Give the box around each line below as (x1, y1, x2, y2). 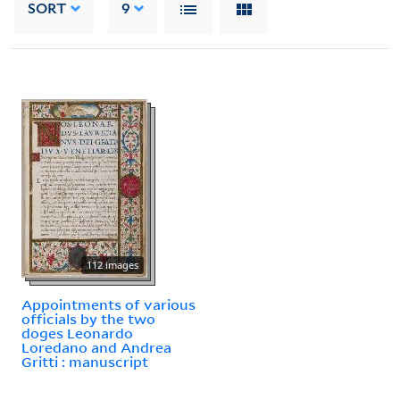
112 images (87, 257, 138, 271)
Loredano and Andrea (21, 337, 171, 356)
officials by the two (21, 309, 155, 328)
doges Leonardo (21, 323, 133, 342)
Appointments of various (21, 295, 196, 313)
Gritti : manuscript (21, 352, 148, 371)
